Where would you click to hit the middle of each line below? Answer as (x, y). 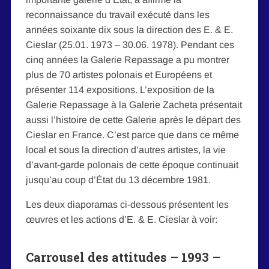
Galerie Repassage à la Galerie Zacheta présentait (134, 104)
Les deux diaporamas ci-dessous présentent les (127, 204)
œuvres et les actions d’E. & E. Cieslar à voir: (121, 219)
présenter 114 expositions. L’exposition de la (120, 89)
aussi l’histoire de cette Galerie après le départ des (133, 119)
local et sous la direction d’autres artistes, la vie (125, 150)
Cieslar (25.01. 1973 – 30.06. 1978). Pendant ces (130, 44)
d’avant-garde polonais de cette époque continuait (132, 165)
